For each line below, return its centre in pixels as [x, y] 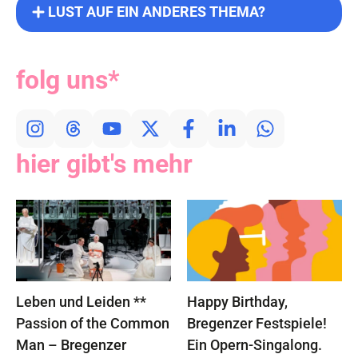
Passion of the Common [93, 323]
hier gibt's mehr [104, 163]
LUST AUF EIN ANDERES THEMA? [157, 12]
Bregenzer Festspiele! [257, 323]
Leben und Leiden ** [81, 301]
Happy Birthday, [237, 301]
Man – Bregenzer [71, 344]
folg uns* [68, 80]
